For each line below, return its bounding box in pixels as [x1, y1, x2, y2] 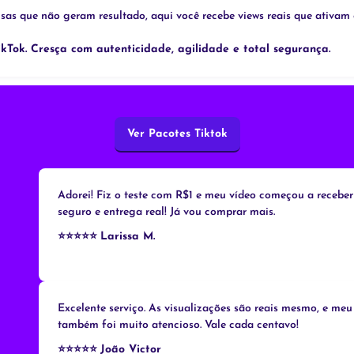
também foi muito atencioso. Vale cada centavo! [58, 319, 299, 332]
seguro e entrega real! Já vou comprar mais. [58, 206, 275, 219]
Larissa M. [100, 231, 155, 243]
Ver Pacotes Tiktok [126, 128, 228, 141]
